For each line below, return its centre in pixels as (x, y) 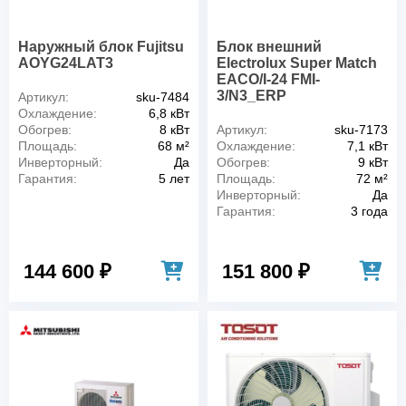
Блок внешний (269, 46)
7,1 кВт (367, 145)
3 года (369, 211)
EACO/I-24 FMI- (268, 79)
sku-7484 (163, 97)
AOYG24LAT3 (66, 63)
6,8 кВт (169, 113)
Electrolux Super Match (297, 63)
